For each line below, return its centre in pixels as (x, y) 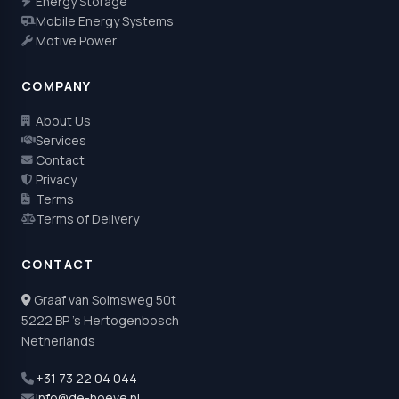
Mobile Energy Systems (105, 20)
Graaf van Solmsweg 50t (104, 299)
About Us (63, 120)
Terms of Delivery (87, 218)
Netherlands (58, 340)
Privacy (56, 179)
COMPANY (57, 85)
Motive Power (76, 40)
